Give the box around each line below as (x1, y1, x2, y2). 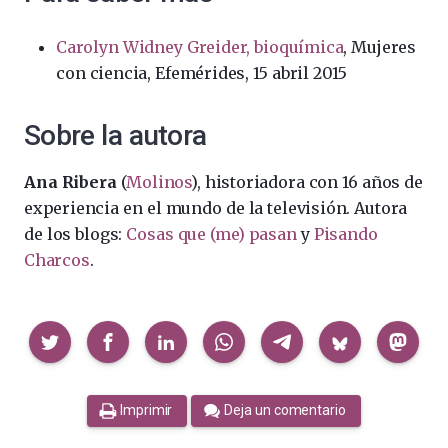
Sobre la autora (24, 119, 207, 152)
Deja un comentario (224, 402, 346, 419)
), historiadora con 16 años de (191, 172, 424, 192)
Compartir (23, 322, 91, 341)
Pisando (313, 224, 378, 244)
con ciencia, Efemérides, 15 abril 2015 (56, 63, 347, 83)
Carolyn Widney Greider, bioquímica (56, 37, 344, 57)
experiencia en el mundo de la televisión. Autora (24, 198, 408, 218)
